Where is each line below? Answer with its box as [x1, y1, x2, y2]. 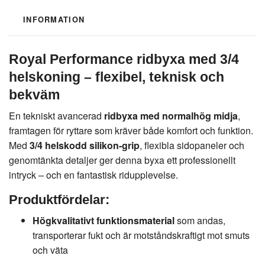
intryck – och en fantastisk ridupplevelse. [9, 168, 178, 182]
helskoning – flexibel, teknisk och [9, 69, 224, 85]
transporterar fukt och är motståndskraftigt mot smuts [33, 228, 250, 243]
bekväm [9, 87, 60, 103]
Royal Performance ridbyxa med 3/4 [9, 51, 239, 67]
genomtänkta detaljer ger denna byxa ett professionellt [9, 153, 235, 167]
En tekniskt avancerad [9, 109, 104, 123]
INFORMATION [23, 14, 85, 25]
